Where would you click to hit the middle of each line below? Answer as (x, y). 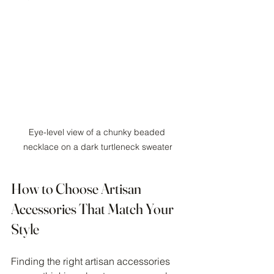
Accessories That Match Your (94, 209)
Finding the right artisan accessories (92, 261)
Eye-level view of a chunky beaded (98, 132)
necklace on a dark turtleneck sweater (98, 146)
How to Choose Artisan (77, 188)
